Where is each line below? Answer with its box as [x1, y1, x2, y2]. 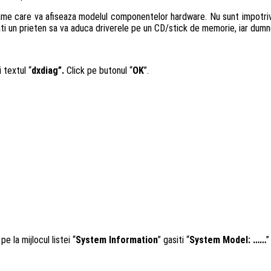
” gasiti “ [158, 233, 189, 246]
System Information [76, 233, 158, 246]
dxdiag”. [31, 64, 67, 76]
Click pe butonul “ [67, 64, 132, 76]
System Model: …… [189, 233, 266, 246]
